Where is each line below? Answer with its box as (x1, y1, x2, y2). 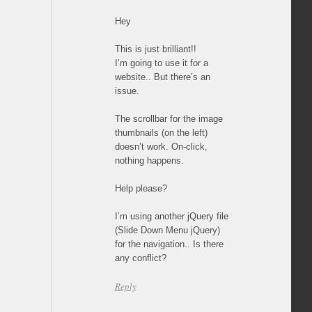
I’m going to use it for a (114, 57, 208, 68)
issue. (114, 85, 139, 96)
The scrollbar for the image (114, 113, 223, 124)
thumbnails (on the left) (114, 127, 208, 138)
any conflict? (114, 252, 166, 263)
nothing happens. (114, 155, 184, 166)
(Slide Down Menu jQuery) (114, 224, 220, 235)
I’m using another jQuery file (114, 210, 228, 221)
